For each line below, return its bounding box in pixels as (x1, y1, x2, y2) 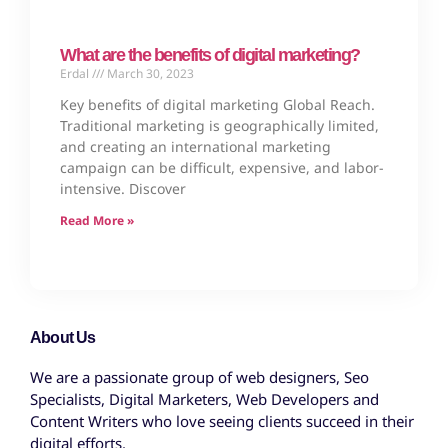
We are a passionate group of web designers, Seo (30, 367, 369, 388)
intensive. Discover (60, 179, 186, 199)
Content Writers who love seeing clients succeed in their (30, 411, 414, 432)
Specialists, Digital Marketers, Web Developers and (30, 389, 379, 410)
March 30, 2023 (104, 65, 194, 83)
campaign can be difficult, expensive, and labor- (60, 158, 384, 178)
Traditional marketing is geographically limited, (60, 116, 379, 136)
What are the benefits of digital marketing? (60, 45, 360, 66)
